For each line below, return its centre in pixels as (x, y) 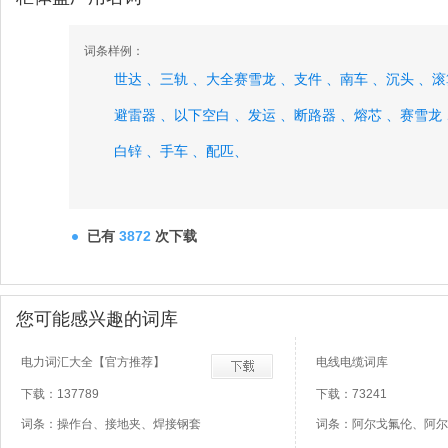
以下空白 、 (211, 115)
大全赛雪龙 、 (250, 79)
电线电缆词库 (352, 362)
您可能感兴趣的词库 (97, 319)
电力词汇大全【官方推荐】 (93, 362)
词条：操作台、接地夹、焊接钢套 (111, 424)
